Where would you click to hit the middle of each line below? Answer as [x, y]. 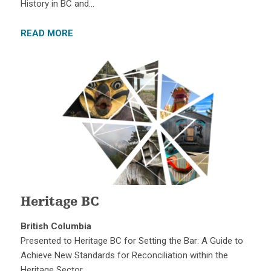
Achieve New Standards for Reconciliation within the [124, 256]
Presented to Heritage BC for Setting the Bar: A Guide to [132, 241]
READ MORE [47, 34]
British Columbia [56, 227]
